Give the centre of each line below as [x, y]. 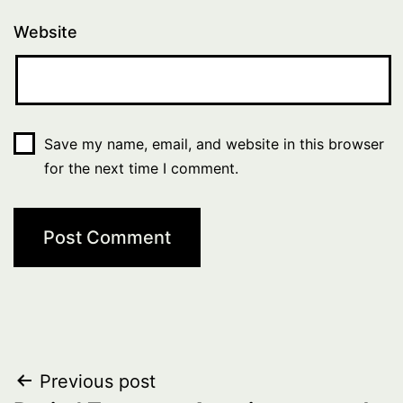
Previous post [98, 381]
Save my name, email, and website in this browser [214, 143]
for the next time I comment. [141, 168]
